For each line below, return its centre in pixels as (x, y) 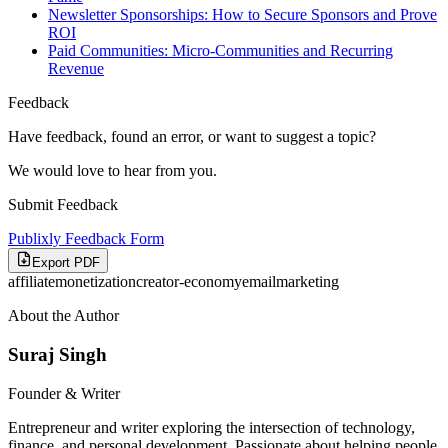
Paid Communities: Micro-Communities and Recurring (220, 51)
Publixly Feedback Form (86, 239)
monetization (95, 282)
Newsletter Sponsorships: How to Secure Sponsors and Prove (242, 15)
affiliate (31, 282)
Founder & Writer (64, 393)
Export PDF (66, 263)
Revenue (76, 69)
